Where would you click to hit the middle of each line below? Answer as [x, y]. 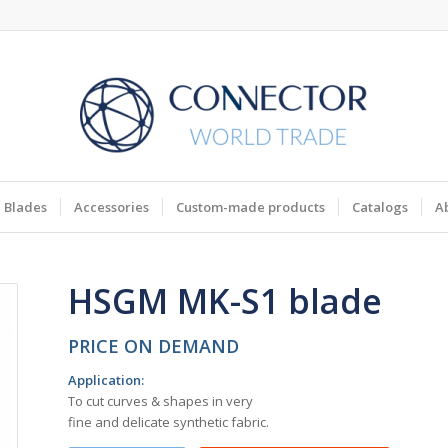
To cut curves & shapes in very [161, 401]
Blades [26, 207]
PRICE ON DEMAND [154, 346]
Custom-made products [251, 207]
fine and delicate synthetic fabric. [169, 422]
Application [105, 380]
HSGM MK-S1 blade [225, 301]
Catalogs [380, 207]
